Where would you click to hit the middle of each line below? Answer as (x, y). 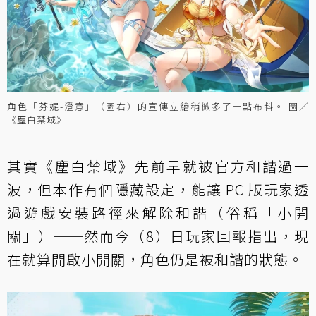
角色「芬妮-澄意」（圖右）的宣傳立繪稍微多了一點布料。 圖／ (158, 106)
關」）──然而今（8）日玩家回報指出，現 (158, 236)
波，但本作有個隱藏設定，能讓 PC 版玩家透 (158, 189)
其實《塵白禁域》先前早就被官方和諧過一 (158, 166)
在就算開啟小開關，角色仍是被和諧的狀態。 (155, 259)
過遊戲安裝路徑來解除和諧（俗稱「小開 (158, 212)
